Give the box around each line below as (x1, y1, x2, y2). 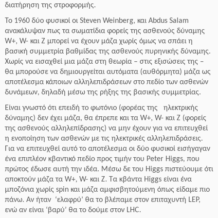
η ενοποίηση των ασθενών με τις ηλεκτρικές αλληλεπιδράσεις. (5, 135, 203, 143)
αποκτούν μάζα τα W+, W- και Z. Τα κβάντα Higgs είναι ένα (5, 176, 192, 183)
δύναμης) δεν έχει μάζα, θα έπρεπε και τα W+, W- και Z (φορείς (5, 114, 206, 122)
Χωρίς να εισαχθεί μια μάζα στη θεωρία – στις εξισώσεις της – (5, 58, 204, 66)
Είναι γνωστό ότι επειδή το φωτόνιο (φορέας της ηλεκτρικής (5, 104, 198, 112)
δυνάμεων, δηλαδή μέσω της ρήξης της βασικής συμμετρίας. (5, 89, 201, 96)
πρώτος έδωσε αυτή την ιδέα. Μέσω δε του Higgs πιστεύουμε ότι (5, 165, 213, 173)
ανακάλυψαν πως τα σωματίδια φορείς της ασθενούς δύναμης (5, 27, 205, 35)
